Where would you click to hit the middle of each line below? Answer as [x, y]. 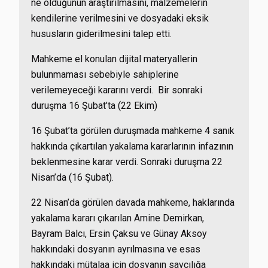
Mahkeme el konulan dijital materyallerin [114, 59]
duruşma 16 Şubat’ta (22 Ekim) [94, 106]
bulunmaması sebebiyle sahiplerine [105, 74]
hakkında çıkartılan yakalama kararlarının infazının [132, 146]
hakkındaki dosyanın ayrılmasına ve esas [116, 249]
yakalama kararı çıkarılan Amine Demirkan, [118, 218]
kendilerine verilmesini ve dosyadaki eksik [120, 18]
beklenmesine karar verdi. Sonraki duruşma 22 [127, 162]
